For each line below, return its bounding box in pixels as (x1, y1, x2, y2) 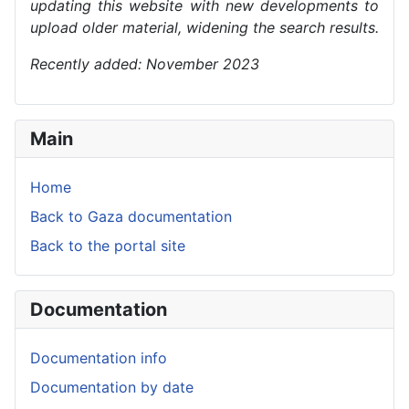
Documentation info (30, 349, 167, 368)
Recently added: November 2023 (30, 55, 259, 74)
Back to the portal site (30, 236, 185, 256)
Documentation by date (30, 378, 194, 397)
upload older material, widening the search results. (30, 18, 379, 37)
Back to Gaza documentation (30, 207, 232, 226)
